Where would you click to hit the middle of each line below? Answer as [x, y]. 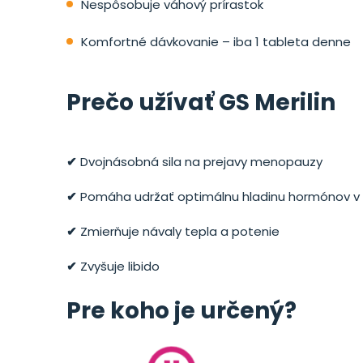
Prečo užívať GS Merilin [201, 102]
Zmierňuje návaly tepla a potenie [178, 231]
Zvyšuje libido [118, 266]
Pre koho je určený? [181, 310]
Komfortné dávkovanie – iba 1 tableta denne [216, 41]
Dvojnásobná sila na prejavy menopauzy [200, 161]
